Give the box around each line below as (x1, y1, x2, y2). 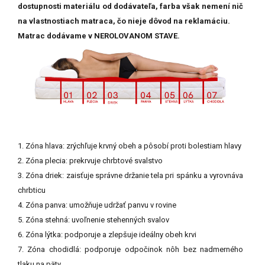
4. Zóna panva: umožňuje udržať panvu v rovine (18, 201, 176, 210)
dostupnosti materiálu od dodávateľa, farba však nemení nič (18, 1, 243, 11)
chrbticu (18, 186, 46, 195)
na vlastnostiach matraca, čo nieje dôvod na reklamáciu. (18, 16, 230, 25)
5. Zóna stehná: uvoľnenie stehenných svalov (18, 215, 169, 225)
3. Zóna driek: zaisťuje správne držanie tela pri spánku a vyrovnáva (18, 171, 243, 180)
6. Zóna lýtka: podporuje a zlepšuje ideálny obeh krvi (18, 230, 196, 240)
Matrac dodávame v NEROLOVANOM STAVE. (18, 31, 180, 40)
